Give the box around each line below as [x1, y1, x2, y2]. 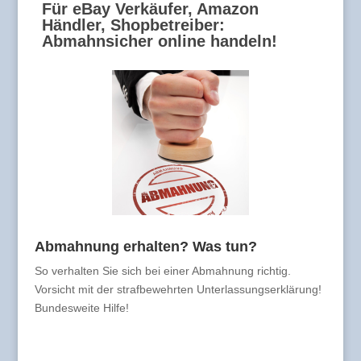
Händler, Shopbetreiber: [41, 16, 225, 35]
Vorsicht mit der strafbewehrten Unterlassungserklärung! [34, 283, 322, 297]
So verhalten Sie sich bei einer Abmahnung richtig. [34, 264, 291, 278]
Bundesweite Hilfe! [34, 301, 129, 315]
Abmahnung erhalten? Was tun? [34, 239, 257, 255]
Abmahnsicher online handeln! [41, 32, 277, 51]
